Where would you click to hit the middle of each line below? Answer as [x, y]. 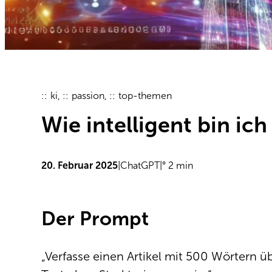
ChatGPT [140, 166]
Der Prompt [95, 219]
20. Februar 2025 [80, 166]
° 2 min [178, 166]
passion [88, 96]
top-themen [145, 96]
